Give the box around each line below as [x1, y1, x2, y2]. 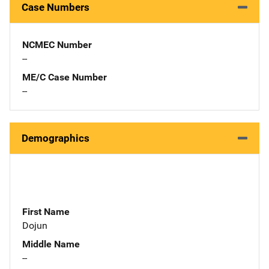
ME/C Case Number [22, 71, 107, 83]
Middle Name [22, 238, 80, 250]
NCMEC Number [22, 38, 92, 50]
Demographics [22, 131, 89, 144]
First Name [22, 205, 70, 217]
